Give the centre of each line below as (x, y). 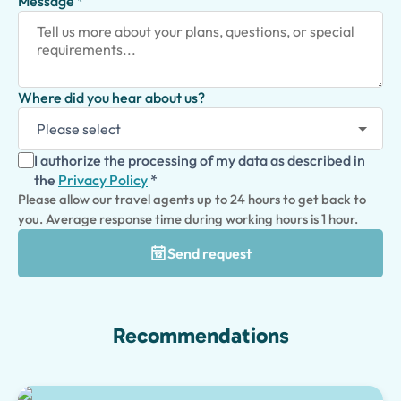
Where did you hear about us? (111, 98)
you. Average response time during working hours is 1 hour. (188, 219)
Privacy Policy (103, 180)
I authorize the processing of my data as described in (200, 160)
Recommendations (200, 335)
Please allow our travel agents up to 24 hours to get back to (192, 199)
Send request (209, 253)
